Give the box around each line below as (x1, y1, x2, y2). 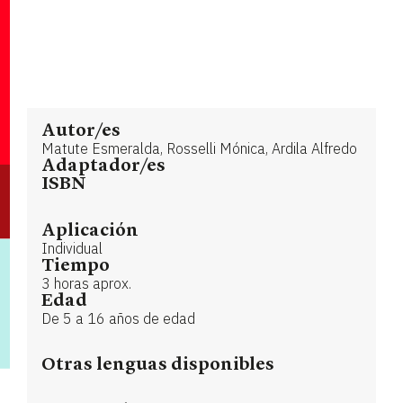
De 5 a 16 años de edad (41, 309, 195, 327)
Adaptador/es (41, 157, 166, 175)
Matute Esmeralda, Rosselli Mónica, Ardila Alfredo (41, 139, 357, 157)
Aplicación (41, 221, 139, 240)
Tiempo (41, 256, 110, 275)
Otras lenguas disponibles (41, 355, 274, 374)
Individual (41, 238, 103, 257)
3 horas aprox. (41, 273, 131, 292)
